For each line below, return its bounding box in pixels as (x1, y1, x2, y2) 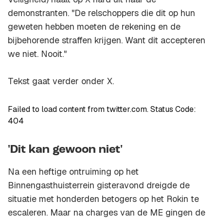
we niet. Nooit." (8, 48, 67, 60)
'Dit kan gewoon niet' (8, 144, 123, 156)
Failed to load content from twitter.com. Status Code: (8, 104, 196, 115)
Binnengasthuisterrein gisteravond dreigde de (8, 180, 190, 191)
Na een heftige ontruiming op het (8, 166, 139, 178)
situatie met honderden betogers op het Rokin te (8, 193, 199, 205)
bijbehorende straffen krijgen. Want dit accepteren (8, 35, 205, 46)
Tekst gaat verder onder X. (8, 75, 114, 87)
